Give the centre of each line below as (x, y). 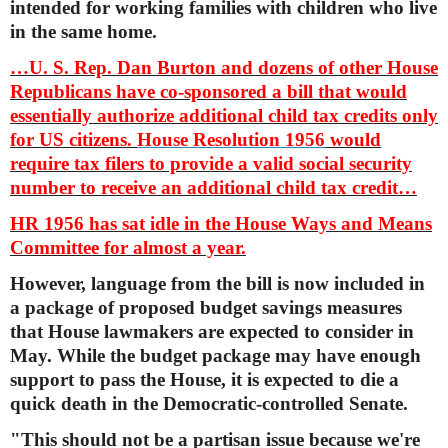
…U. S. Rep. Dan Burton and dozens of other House (224, 67)
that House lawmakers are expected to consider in (212, 331)
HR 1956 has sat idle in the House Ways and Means (221, 223)
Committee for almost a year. (128, 247)
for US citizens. (73, 139)
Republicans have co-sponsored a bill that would (208, 91)
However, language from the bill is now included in (217, 283)
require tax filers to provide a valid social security (211, 163)
